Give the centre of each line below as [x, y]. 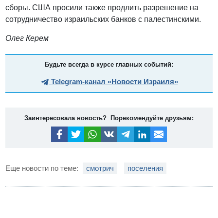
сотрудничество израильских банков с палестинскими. [103, 19]
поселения [145, 168]
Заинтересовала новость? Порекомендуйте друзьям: [109, 118]
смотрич [100, 168]
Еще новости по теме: [43, 168]
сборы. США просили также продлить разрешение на [102, 8]
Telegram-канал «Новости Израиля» [113, 82]
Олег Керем [27, 38]
